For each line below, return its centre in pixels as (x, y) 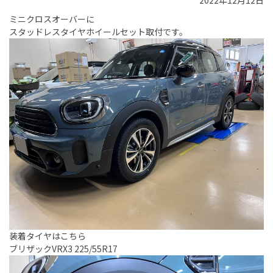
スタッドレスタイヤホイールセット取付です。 (98, 32)
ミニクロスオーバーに (52, 19)
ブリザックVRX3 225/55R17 (63, 249)
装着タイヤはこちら (48, 236)
